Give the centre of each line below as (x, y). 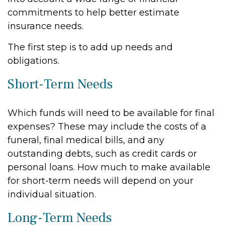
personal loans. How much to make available (109, 167)
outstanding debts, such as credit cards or (102, 154)
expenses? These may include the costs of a (107, 127)
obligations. (33, 61)
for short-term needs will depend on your (100, 181)
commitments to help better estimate (93, 13)
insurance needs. (45, 26)
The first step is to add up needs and (90, 47)
